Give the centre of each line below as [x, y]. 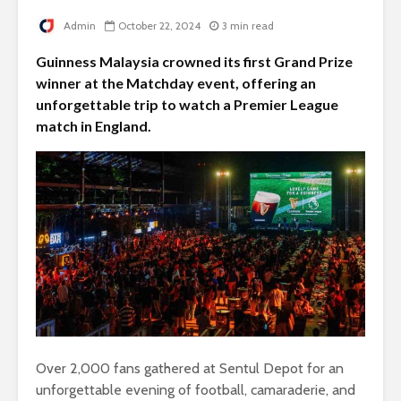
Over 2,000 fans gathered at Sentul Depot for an [190, 369]
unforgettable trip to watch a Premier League [187, 105]
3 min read [248, 26]
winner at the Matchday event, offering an [176, 83]
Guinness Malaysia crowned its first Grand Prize [194, 62]
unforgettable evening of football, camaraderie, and [196, 390]
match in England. [94, 126]
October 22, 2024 [159, 26]
